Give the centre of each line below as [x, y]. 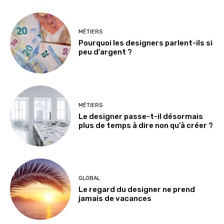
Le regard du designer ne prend [137, 189]
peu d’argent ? [105, 52]
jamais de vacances [115, 198]
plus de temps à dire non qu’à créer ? [146, 125]
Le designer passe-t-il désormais [141, 116]
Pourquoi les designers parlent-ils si [146, 43]
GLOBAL [89, 178]
